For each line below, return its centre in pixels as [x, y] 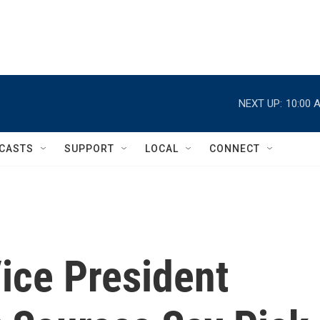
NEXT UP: [260, 103]
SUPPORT [89, 149]
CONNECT [235, 149]
